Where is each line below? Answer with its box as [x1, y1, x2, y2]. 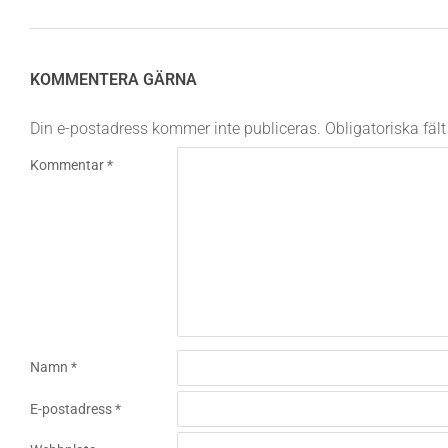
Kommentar [30, 156, 107, 173]
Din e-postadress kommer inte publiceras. [30, 119, 321, 139]
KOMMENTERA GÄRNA [30, 70, 197, 90]
